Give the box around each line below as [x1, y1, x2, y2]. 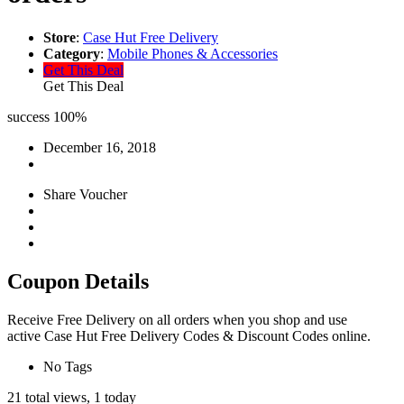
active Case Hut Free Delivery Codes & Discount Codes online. [7, 327, 371, 344]
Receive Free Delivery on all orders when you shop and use [7, 311, 347, 327]
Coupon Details [7, 269, 149, 293]
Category [43, 45, 100, 61]
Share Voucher [43, 186, 127, 202]
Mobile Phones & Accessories [107, 45, 278, 61]
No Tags [43, 358, 92, 374]
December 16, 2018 [43, 139, 156, 155]
